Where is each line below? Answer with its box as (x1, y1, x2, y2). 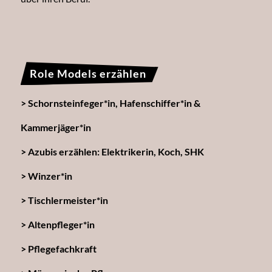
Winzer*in (27, 170, 72, 182)
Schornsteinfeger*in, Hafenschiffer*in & (27, 97, 200, 109)
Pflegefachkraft (27, 243, 97, 255)
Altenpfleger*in (27, 219, 95, 231)
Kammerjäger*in (20, 121, 91, 134)
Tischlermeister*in (27, 194, 108, 206)
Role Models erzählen (29, 67, 146, 81)
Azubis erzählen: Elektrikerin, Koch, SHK (27, 146, 204, 158)
